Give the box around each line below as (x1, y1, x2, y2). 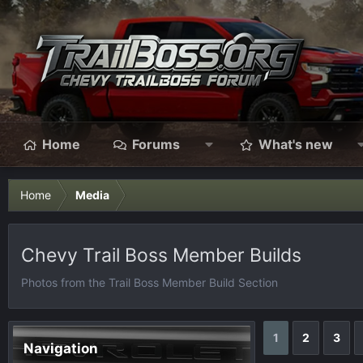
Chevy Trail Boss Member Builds (21, 244, 301, 267)
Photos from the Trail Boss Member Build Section (21, 275, 278, 289)
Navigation (23, 340, 98, 357)
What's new (258, 136, 333, 152)
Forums (132, 136, 180, 152)
